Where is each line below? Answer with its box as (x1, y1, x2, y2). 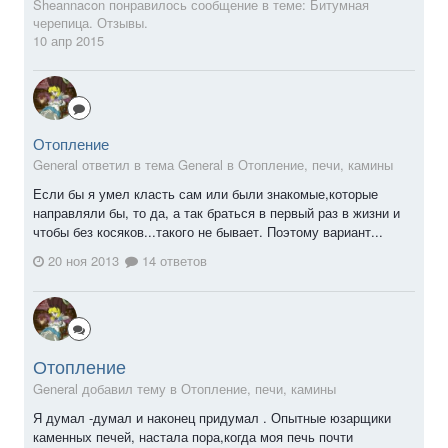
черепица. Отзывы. (33, 12, 148, 32)
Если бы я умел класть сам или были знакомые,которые (33, 183, 378, 203)
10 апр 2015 (33, 30, 104, 50)
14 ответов (138, 251, 207, 271)
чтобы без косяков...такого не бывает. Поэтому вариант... (33, 221, 383, 241)
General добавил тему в (33, 379, 181, 399)
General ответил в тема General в (33, 154, 238, 174)
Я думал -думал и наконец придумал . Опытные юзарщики (33, 408, 391, 428)
